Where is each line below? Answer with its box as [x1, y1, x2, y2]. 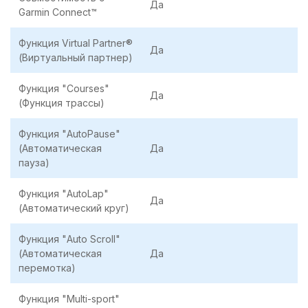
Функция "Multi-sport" [19, 293, 120, 305]
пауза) [19, 157, 49, 169]
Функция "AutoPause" [19, 128, 120, 140]
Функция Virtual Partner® [19, 37, 133, 49]
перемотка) [19, 262, 76, 274]
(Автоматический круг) [19, 202, 129, 214]
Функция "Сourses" [19, 82, 109, 95]
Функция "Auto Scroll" [19, 233, 120, 245]
